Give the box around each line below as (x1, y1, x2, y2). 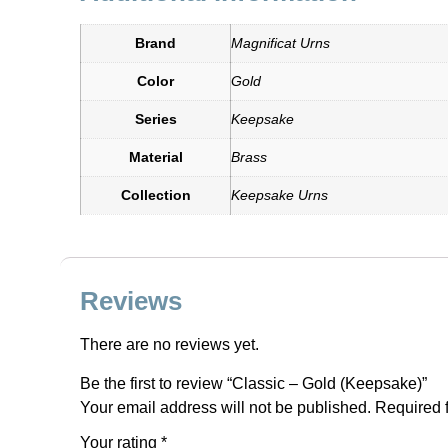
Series (134, 111, 177, 128)
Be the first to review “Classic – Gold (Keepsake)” (80, 374, 427, 392)
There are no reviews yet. (80, 336, 259, 354)
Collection (120, 187, 191, 204)
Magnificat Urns (231, 35, 330, 52)
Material (128, 149, 183, 166)
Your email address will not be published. (80, 398, 371, 416)
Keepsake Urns (231, 187, 328, 204)
